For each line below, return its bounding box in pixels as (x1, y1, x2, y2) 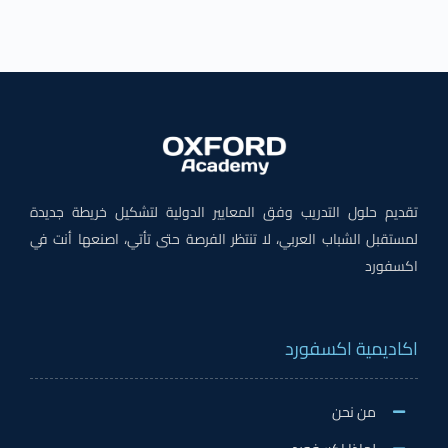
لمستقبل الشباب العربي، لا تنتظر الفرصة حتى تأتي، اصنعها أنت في (32, 225, 420, 252)
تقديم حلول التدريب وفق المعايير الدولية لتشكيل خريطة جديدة (32, 198, 420, 225)
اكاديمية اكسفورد (287, 331, 420, 365)
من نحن (333, 398, 378, 425)
